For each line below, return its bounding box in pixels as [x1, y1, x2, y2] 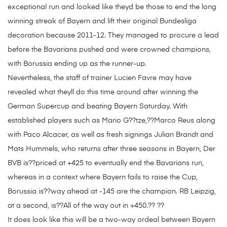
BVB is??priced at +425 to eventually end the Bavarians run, [8, 160, 204, 167]
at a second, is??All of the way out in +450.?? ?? [8, 202, 164, 210]
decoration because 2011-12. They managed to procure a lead [8, 32, 219, 40]
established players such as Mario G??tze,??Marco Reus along [8, 117, 215, 125]
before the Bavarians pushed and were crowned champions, [8, 46, 211, 54]
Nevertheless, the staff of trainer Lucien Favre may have [8, 74, 192, 82]
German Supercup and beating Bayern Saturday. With [8, 103, 187, 110]
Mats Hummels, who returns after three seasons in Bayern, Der [8, 145, 215, 153]
